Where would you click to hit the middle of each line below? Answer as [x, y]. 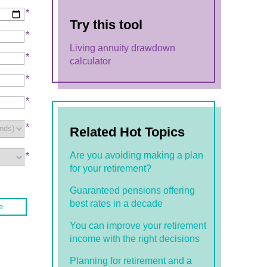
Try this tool [106, 25]
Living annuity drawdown [123, 48]
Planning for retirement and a [131, 261]
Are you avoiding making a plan [137, 155]
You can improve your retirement [138, 226]
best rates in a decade [117, 204]
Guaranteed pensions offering [133, 190]
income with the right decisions [135, 239]
